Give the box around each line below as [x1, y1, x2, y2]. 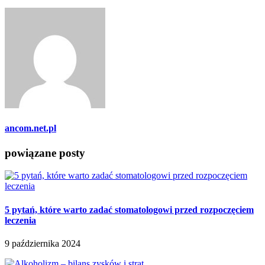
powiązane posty [5, 146, 85, 159]
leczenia [5, 215, 36, 225]
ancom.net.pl [5, 123, 56, 134]
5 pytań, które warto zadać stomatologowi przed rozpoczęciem [5, 204, 254, 215]
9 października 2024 [5, 238, 80, 248]
